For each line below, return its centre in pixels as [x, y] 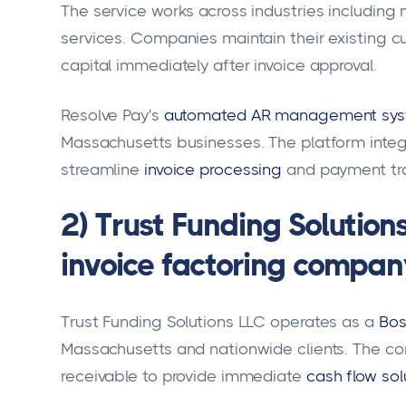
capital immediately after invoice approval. [219, 65]
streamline [101, 169]
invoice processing [213, 169]
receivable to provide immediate [181, 377]
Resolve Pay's [110, 115]
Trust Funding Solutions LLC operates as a [217, 322]
